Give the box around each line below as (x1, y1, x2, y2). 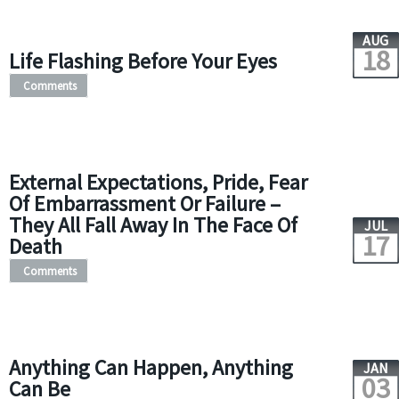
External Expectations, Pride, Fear (8, 168, 307, 196)
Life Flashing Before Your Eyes (8, 47, 277, 75)
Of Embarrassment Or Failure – (8, 190, 281, 217)
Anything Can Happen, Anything (8, 354, 293, 381)
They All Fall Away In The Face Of (8, 211, 297, 239)
